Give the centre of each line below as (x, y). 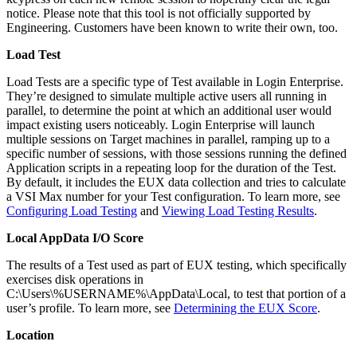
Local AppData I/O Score (75, 237)
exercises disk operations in (75, 279)
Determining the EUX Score (245, 308)
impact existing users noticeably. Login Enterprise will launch (161, 124)
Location (30, 335)
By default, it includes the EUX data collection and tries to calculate (176, 182)
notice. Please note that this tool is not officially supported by (159, 13)
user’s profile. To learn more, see (90, 308)
